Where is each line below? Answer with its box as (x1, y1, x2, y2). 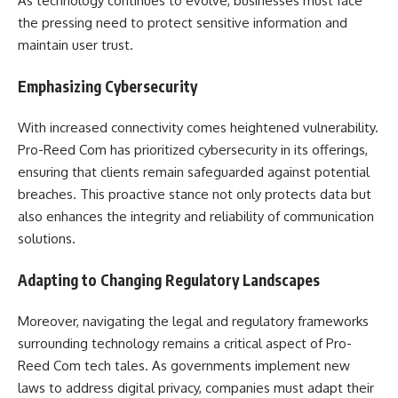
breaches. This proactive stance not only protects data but (18, 186, 371, 203)
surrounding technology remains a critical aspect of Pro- (18, 335, 352, 352)
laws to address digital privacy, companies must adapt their (18, 379, 374, 396)
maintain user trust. (18, 36, 133, 53)
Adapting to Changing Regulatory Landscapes (18, 269, 320, 290)
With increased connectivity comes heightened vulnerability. (18, 119, 378, 136)
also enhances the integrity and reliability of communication (18, 208, 374, 225)
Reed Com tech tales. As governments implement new (18, 357, 350, 374)
